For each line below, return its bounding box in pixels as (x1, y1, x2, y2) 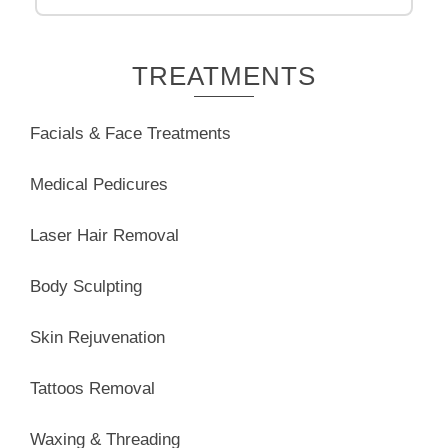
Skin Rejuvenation (30, 327, 165, 347)
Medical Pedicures (30, 174, 168, 194)
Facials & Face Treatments (30, 123, 231, 143)
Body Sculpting (30, 276, 142, 296)
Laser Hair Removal (30, 225, 179, 245)
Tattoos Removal (30, 378, 155, 398)
